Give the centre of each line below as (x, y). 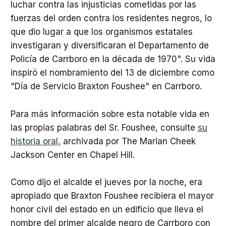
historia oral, (35, 141)
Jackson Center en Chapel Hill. (72, 155)
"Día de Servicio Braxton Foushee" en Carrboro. (106, 87)
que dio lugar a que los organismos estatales (101, 32)
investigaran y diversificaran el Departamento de (109, 46)
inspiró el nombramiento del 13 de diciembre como (112, 73)
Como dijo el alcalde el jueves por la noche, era (106, 182)
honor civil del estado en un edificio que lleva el (107, 209)
